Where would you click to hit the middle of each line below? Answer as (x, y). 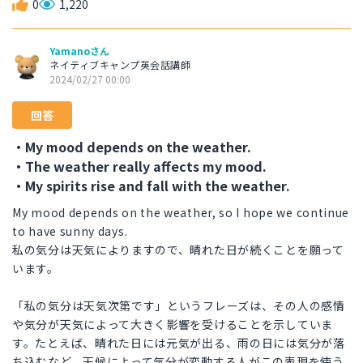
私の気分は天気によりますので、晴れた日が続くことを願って (178, 250)
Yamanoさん (79, 51)
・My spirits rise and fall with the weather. (151, 186)
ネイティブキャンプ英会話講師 (120, 65)
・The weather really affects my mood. (139, 167)
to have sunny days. (70, 231)
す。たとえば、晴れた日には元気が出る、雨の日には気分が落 (179, 343)
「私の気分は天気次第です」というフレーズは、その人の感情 (179, 306)
